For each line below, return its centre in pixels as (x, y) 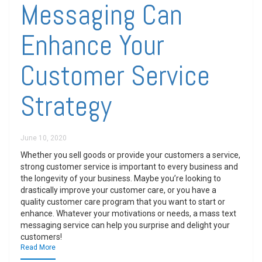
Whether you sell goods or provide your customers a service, (130, 155)
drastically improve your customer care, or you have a (118, 190)
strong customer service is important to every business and (129, 167)
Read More (38, 247)
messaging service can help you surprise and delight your (125, 225)
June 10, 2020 (44, 138)
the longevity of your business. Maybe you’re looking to (121, 178)
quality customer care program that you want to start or (123, 202)
